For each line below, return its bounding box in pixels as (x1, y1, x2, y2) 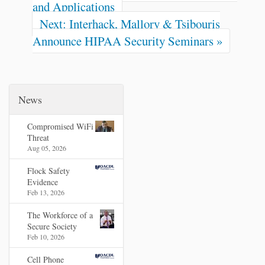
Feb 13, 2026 (27, 188, 64, 197)
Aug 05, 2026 (27, 143, 66, 153)
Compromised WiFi (27, 121, 93, 132)
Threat (27, 132, 49, 143)
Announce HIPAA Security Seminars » (33, 33, 222, 49)
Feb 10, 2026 (27, 232, 64, 241)
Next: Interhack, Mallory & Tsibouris (40, 15, 220, 32)
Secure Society (27, 221, 77, 232)
